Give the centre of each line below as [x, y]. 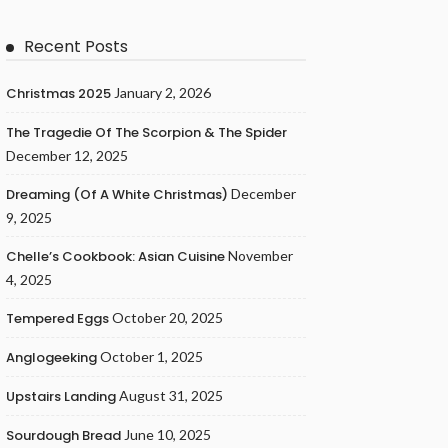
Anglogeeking [51, 357]
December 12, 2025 [67, 155]
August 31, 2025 [171, 395]
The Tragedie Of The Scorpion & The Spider [146, 132]
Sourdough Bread [63, 435]
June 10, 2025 [167, 434]
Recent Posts [76, 46]
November [260, 255]
